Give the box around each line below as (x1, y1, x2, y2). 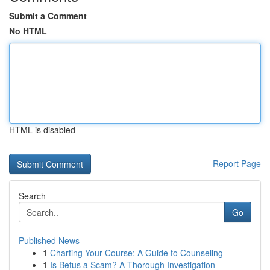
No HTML (9, 25, 47, 37)
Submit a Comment (9, 10, 87, 22)
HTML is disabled (9, 124, 75, 136)
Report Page (213, 157, 261, 169)
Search (19, 190, 46, 202)
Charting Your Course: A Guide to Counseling (50, 246, 223, 259)
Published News (19, 234, 80, 246)
